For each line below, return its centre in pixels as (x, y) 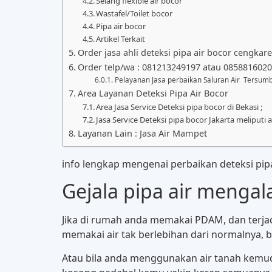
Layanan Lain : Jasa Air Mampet (142, 133)
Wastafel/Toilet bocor (134, 13)
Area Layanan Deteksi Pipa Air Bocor (153, 93)
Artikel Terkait (121, 39)
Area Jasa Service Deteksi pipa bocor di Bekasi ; (179, 107)
